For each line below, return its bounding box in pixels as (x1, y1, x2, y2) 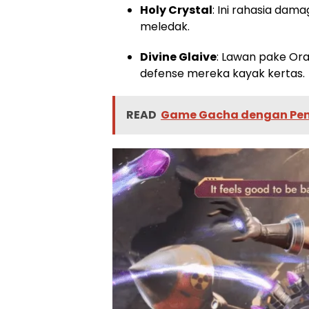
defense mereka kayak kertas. (140, 65, 305, 81)
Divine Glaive (140, 48, 217, 65)
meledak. (140, 18, 190, 34)
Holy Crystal (140, 1, 212, 18)
